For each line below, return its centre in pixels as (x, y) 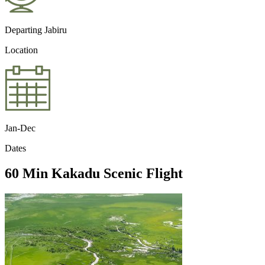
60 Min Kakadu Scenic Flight (94, 174)
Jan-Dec (20, 128)
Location (21, 50)
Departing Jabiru (36, 30)
